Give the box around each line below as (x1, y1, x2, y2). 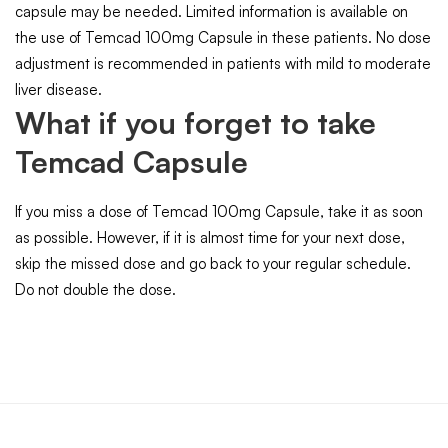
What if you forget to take (15, 104, 376, 142)
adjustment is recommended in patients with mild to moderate (15, 54, 431, 74)
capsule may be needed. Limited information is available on (15, 2, 408, 22)
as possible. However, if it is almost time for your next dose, (15, 228, 405, 248)
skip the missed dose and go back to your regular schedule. (15, 254, 411, 274)
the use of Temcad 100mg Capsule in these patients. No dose (15, 28, 431, 48)
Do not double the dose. (15, 280, 176, 300)
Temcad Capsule (15, 143, 248, 181)
